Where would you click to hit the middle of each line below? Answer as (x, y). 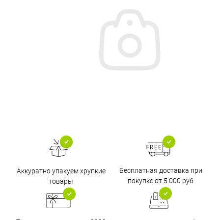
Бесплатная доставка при (161, 170)
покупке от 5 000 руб (161, 181)
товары (61, 181)
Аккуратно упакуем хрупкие (61, 171)
